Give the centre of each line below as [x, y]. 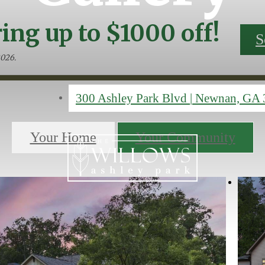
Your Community [185, 138]
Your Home [63, 138]
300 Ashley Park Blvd [133, 98]
